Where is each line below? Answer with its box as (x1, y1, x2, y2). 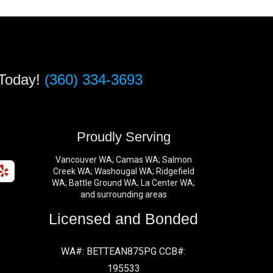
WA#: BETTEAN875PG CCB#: (61, 246, 186, 258)
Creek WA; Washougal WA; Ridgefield (52, 166, 194, 177)
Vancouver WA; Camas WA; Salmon (55, 155, 192, 165)
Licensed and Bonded (49, 211, 199, 228)
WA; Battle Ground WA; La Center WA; (52, 178, 196, 188)
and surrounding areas (80, 190, 167, 200)
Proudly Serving (76, 129, 171, 145)
